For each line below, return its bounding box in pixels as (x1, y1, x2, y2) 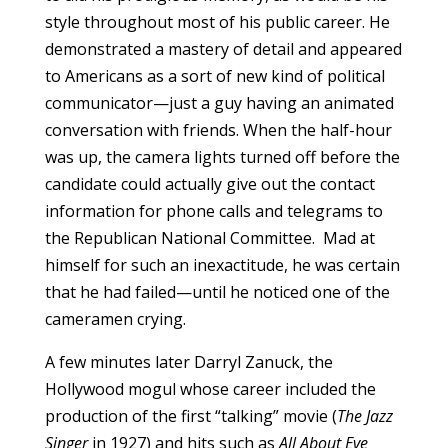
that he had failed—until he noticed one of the (44, 280, 390, 303)
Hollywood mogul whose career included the (44, 377, 376, 400)
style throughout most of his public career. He (44, 10, 390, 33)
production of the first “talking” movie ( (44, 404, 337, 427)
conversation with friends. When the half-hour (44, 118, 392, 141)
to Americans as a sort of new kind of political (44, 64, 385, 87)
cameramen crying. (44, 307, 186, 330)
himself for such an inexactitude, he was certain (44, 253, 400, 276)
